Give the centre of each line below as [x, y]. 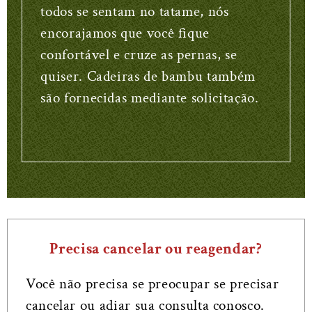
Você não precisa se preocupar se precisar [153, 284]
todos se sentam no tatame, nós [135, 11]
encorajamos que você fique [125, 33]
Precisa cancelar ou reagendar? [156, 249]
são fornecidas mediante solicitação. [150, 97]
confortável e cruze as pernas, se [139, 54]
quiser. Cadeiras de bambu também [148, 76]
